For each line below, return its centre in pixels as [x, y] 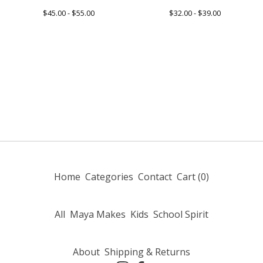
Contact [155, 177]
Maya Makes [98, 214]
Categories [109, 177]
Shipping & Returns [147, 252]
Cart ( [189, 177]
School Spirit [181, 214]
